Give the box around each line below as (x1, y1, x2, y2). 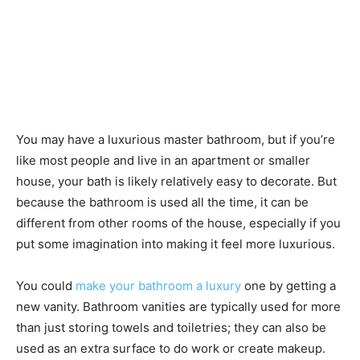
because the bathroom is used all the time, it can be (16, 194, 309, 210)
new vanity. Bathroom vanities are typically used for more (16, 298, 341, 314)
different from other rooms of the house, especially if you (16, 215, 341, 231)
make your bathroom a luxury (76, 277, 241, 293)
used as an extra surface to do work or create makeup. (16, 340, 325, 356)
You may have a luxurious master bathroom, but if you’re (16, 131, 335, 147)
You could (16, 277, 76, 293)
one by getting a (241, 277, 336, 293)
